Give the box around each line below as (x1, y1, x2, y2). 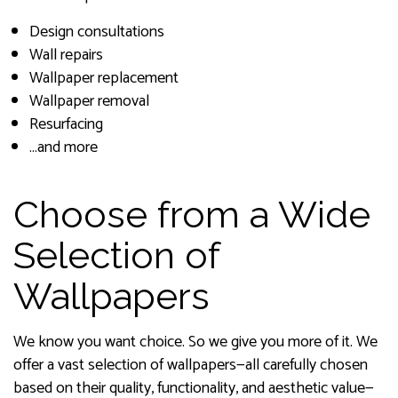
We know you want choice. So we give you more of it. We (13, 329, 378, 356)
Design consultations (28, 19, 164, 46)
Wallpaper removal (28, 88, 149, 115)
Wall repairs (28, 42, 103, 69)
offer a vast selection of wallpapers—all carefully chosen (13, 352, 368, 379)
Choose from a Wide (13, 193, 370, 237)
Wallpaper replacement (28, 65, 179, 92)
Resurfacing (28, 111, 103, 139)
